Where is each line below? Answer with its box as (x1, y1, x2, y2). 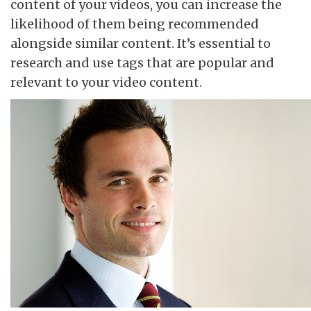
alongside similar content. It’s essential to (10, 35, 271, 51)
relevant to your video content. (10, 74, 202, 90)
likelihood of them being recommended (10, 15, 259, 32)
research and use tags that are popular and (10, 54, 274, 71)
